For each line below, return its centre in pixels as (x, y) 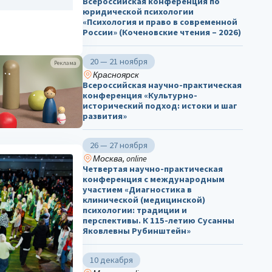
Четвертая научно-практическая (153, 169)
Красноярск (116, 75)
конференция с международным (154, 179)
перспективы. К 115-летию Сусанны (158, 221)
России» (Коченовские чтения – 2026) (162, 32)
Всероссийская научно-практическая (162, 85)
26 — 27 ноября (119, 145)
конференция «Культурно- (140, 96)
